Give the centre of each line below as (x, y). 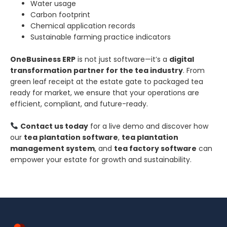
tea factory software (155, 148)
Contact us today (54, 126)
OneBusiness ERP (43, 59)
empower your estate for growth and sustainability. (101, 159)
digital (182, 59)
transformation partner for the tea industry (97, 70)
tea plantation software (71, 137)
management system (52, 148)
